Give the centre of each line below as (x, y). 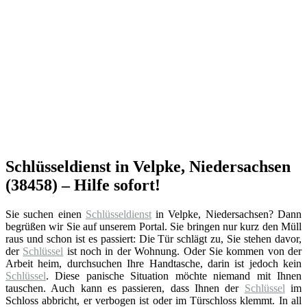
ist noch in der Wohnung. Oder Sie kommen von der (183, 251)
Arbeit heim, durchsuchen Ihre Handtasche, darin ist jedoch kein (153, 263)
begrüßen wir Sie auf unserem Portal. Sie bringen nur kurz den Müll (153, 226)
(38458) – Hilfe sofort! (83, 185)
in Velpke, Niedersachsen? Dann (226, 214)
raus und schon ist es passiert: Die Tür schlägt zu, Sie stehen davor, (153, 238)
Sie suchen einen (46, 214)
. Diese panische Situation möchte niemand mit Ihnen (174, 275)
